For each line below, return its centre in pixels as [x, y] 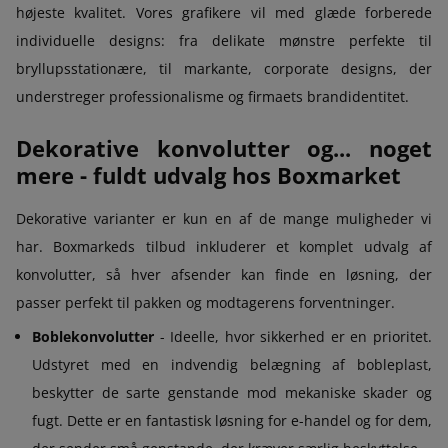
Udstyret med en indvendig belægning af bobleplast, [232, 364]
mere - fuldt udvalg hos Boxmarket [208, 174]
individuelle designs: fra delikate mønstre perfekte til [224, 40]
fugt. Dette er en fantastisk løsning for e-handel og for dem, [232, 420]
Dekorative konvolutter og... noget [224, 147]
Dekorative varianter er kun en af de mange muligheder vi [224, 218]
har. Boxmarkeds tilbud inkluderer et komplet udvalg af [224, 246]
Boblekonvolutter [93, 336]
